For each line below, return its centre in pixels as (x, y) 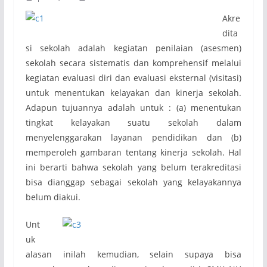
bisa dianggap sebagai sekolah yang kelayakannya (133, 182)
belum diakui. (53, 197)
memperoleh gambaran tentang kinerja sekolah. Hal (133, 152)
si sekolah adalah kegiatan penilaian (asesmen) (133, 48)
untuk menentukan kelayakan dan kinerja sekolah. (133, 93)
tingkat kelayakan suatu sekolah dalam (133, 122)
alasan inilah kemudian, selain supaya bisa (133, 254)
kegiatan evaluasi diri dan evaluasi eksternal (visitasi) (133, 78)
